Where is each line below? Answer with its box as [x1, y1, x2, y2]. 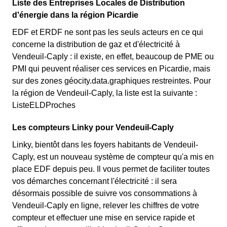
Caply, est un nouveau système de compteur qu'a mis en [12, 153, 214, 161]
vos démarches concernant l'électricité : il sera [12, 177, 177, 185]
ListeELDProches [12, 101, 75, 109]
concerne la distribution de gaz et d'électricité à [12, 40, 180, 49]
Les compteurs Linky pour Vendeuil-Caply [12, 123, 174, 132]
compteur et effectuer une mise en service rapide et [12, 213, 195, 222]
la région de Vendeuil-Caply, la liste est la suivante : [12, 89, 197, 97]
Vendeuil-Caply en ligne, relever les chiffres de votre [12, 201, 199, 210]
